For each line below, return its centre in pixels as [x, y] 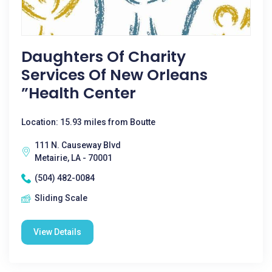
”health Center [79, 93]
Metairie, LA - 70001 [73, 158]
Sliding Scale [61, 198]
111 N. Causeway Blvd [78, 145]
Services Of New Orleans [114, 75]
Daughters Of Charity [104, 57]
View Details [57, 232]
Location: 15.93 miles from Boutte [88, 122]
